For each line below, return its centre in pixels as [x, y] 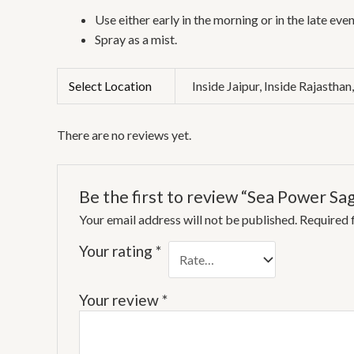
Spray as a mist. [136, 39]
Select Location [111, 85]
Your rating [117, 251]
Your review [120, 299]
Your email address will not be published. [188, 220]
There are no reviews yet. [124, 134]
